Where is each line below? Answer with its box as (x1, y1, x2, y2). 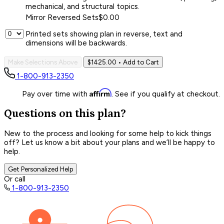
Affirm (89, 87, 111, 97)
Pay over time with (22, 89, 89, 98)
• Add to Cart (116, 57, 159, 66)
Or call (4, 174, 25, 184)
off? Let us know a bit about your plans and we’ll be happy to (4, 138, 215, 147)
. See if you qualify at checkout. (111, 89, 220, 98)
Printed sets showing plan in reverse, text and (25, 29, 182, 38)
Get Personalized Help (8, 165, 73, 173)
